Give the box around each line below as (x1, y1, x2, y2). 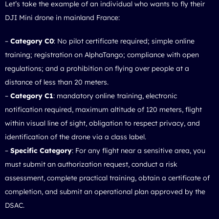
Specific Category (10, 146, 72, 155)
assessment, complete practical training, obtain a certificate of (5, 173, 210, 182)
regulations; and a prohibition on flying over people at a (5, 64, 189, 73)
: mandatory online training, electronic (53, 91, 177, 100)
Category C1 (10, 91, 53, 100)
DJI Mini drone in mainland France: (5, 13, 120, 22)
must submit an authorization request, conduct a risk (5, 159, 177, 169)
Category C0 (10, 36, 54, 45)
